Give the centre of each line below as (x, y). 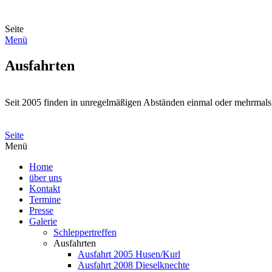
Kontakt (45, 189)
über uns (46, 178)
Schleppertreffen (85, 233)
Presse (41, 211)
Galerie (43, 222)
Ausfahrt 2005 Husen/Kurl (129, 254)
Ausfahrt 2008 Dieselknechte (134, 265)
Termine (45, 200)
